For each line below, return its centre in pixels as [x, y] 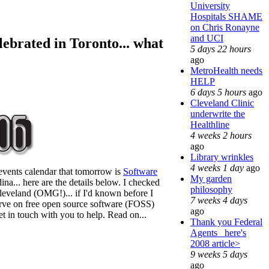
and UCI [207, 38]
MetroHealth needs [226, 70]
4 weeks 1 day [217, 168]
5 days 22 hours [221, 49]
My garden [211, 178]
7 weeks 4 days [219, 200]
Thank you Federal [226, 222]
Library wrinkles [222, 157]
